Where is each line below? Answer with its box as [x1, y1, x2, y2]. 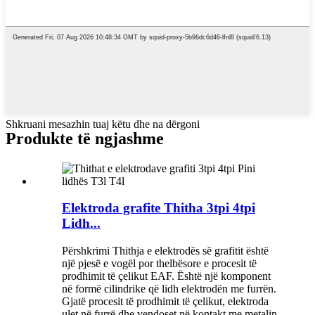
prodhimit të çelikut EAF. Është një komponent [62, 270, 271, 283]
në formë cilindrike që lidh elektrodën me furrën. [62, 283, 276, 295]
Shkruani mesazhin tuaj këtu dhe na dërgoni [6, 117, 200, 130]
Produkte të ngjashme [6, 129, 164, 148]
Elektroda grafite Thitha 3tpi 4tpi [62, 200, 255, 216]
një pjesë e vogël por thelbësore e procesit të [62, 257, 257, 270]
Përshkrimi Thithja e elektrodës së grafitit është [62, 245, 269, 257]
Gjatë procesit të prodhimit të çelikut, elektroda [62, 295, 269, 308]
